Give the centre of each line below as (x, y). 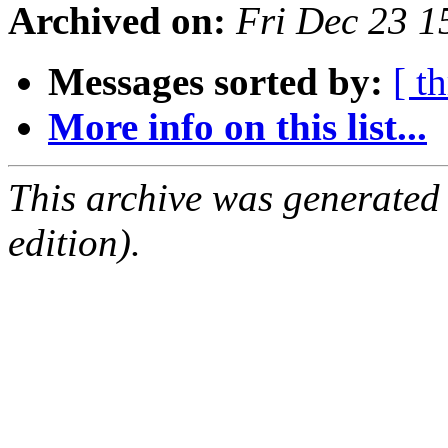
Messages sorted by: (215, 82)
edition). (74, 243)
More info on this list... (237, 127)
